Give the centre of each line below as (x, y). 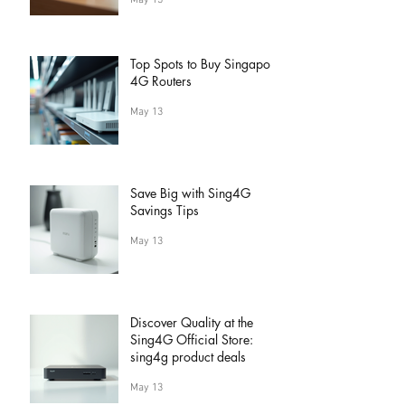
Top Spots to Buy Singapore (206, 64)
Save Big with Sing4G (190, 193)
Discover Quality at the (192, 322)
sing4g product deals (188, 357)
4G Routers (161, 81)
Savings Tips (165, 210)
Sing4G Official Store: (192, 339)
